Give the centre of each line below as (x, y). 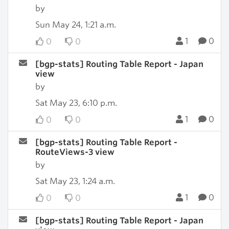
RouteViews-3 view (75, 152)
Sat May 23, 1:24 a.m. (75, 181)
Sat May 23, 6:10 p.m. (76, 103)
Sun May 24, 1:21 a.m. (75, 25)
